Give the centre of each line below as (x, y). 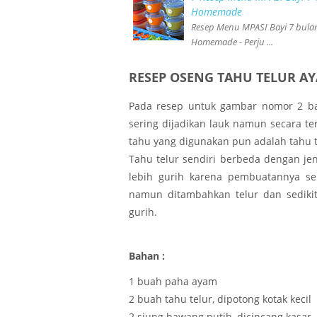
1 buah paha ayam (173, 282)
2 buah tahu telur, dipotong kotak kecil (220, 299)
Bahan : (147, 255)
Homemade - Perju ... (232, 42)
